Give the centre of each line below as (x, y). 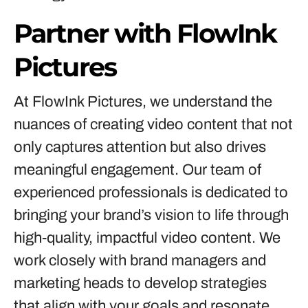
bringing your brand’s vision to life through (151, 215)
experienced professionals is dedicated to (151, 192)
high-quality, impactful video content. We (147, 238)
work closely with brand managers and (140, 261)
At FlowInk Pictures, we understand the (143, 102)
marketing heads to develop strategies (140, 283)
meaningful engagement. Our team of (137, 170)
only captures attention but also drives (140, 147)
